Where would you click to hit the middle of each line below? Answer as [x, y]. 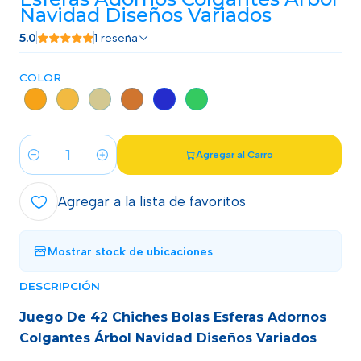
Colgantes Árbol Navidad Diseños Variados [168, 338]
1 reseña [119, 38]
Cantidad [45, 164]
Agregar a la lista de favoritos [152, 201]
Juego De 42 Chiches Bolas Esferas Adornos [173, 317]
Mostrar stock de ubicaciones [130, 251]
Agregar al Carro [235, 155]
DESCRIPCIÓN [60, 286]
